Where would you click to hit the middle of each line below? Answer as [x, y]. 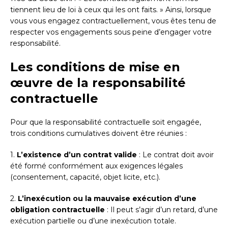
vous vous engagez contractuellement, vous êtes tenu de [113, 21]
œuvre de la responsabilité [98, 83]
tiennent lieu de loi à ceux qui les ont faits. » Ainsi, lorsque [111, 10]
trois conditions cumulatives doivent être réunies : [98, 134]
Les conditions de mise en [95, 67]
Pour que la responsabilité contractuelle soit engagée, [106, 122]
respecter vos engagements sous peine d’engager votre [111, 32]
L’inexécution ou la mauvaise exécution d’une [107, 199]
